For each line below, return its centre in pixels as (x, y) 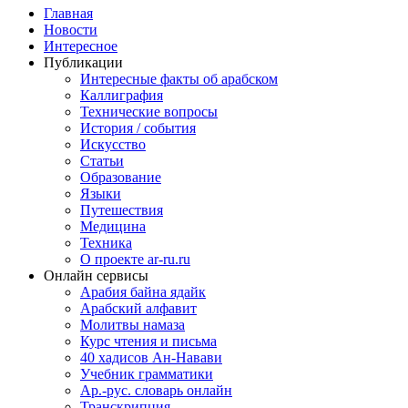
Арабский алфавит (138, 309)
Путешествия (122, 210)
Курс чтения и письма (148, 342)
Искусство (113, 145)
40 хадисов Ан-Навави (151, 358)
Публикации (83, 63)
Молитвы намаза (133, 325)
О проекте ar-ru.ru (135, 260)
